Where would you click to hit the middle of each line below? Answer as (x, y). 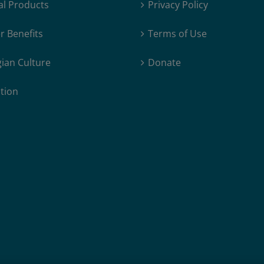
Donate (164, 63)
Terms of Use (177, 34)
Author (92, 10)
